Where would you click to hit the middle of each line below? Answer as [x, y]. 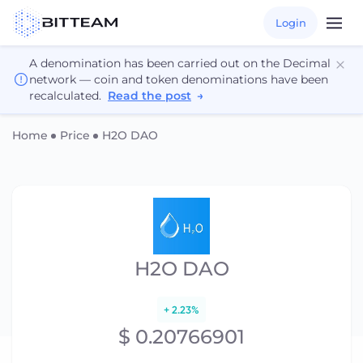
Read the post [149, 96]
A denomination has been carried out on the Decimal [180, 63]
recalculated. [67, 96]
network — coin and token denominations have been [179, 79]
